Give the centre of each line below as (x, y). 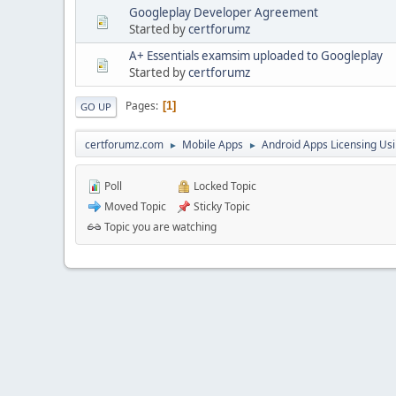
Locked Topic (224, 186)
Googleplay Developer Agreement (224, 12)
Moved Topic (134, 206)
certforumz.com (124, 144)
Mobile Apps (213, 144)
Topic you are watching (159, 226)
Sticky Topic (221, 206)
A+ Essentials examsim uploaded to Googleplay (256, 55)
